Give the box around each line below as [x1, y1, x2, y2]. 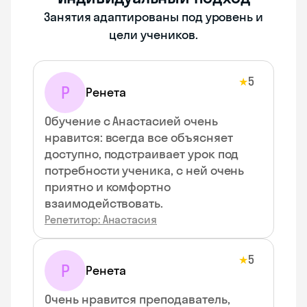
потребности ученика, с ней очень [45, 162, 245, 178]
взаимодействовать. [45, 195, 164, 211]
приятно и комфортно [45, 179, 171, 195]
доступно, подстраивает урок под [45, 146, 239, 162]
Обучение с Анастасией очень [45, 113, 218, 129]
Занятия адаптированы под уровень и [43, 9, 264, 25]
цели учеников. [109, 27, 198, 42]
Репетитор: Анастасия [45, 212, 157, 226]
